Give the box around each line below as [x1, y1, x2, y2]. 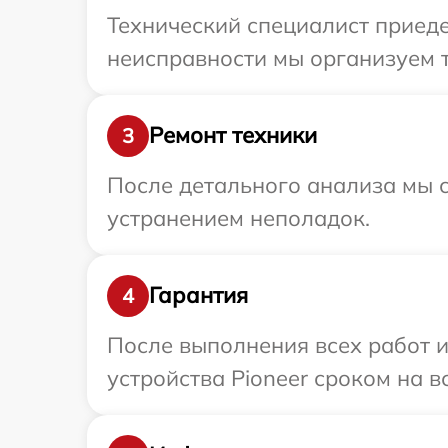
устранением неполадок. [107, 203, 370, 232]
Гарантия [149, 281, 248, 310]
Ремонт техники [149, 121, 317, 150]
